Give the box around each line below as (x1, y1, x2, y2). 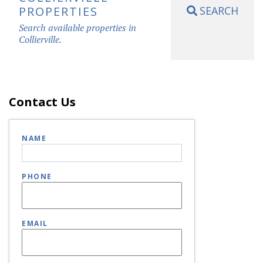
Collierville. (19, 32, 62, 46)
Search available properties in (19, 21, 136, 34)
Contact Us (9, 93, 76, 110)
